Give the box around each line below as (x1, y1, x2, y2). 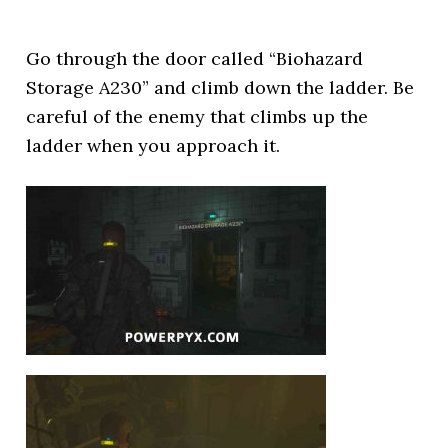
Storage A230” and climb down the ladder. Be (26, 76, 415, 99)
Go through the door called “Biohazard (26, 47, 364, 70)
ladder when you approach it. (26, 134, 281, 157)
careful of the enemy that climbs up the (26, 105, 369, 128)
